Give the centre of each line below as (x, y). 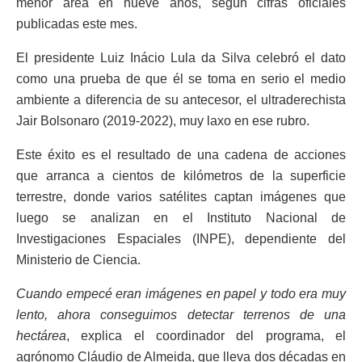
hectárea (41, 336)
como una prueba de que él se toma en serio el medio (181, 79)
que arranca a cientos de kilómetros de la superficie (181, 176)
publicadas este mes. (77, 24)
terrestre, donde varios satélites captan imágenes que (181, 197)
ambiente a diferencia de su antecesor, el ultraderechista (181, 100)
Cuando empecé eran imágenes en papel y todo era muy (181, 294)
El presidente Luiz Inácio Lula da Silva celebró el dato (181, 58)
